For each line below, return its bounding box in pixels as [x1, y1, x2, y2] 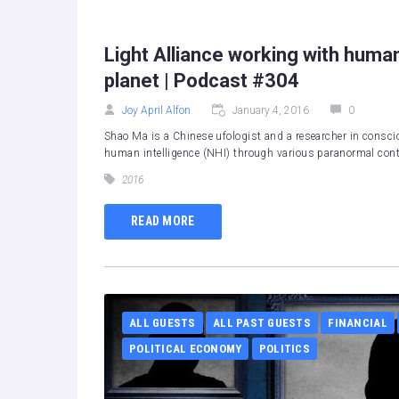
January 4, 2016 [232, 103, 309, 117]
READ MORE [131, 214, 195, 229]
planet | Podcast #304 [104, 69, 299, 92]
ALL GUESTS [129, 315, 196, 330]
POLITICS [258, 341, 310, 355]
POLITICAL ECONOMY [129, 341, 242, 355]
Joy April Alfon [122, 103, 191, 117]
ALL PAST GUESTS [213, 315, 311, 330]
